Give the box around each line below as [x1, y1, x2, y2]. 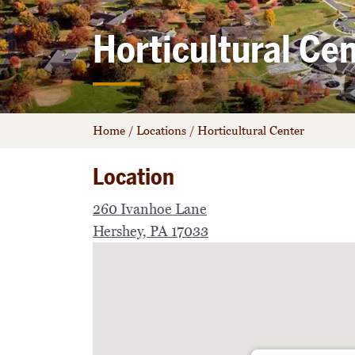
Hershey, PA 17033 [93, 222, 208, 240]
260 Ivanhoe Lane [93, 200, 207, 218]
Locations [136, 123, 186, 138]
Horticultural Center [197, 123, 304, 138]
